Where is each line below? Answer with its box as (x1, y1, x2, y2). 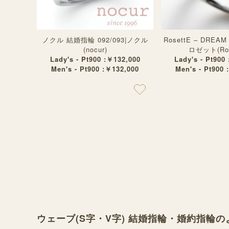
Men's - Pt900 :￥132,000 (51, 64, 139, 74)
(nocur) (83, 44, 107, 54)
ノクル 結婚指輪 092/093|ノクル (42, 35, 148, 44)
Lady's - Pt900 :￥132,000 (50, 54, 141, 64)
